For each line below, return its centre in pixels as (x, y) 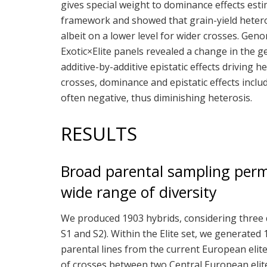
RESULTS (99, 134)
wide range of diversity (139, 192)
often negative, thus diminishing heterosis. (156, 98)
